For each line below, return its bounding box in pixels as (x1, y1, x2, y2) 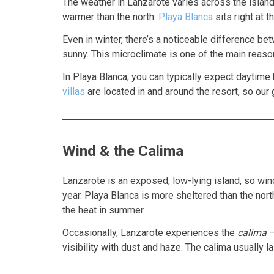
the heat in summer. (62, 204, 145, 217)
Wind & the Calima (62, 142, 183, 160)
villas (62, 85, 85, 97)
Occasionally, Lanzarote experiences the (62, 227, 237, 239)
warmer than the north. (62, 10, 158, 23)
